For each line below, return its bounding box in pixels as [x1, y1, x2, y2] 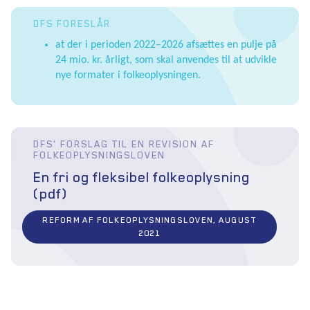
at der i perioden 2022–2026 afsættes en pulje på [55, 39, 277, 51]
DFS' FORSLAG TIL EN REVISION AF [33, 138, 215, 149]
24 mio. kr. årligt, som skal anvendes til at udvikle [55, 54, 277, 66]
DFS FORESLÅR [33, 17, 111, 29]
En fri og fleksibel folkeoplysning [33, 168, 250, 185]
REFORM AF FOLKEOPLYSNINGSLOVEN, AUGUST [42, 215, 257, 225]
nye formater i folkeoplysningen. [55, 69, 201, 81]
